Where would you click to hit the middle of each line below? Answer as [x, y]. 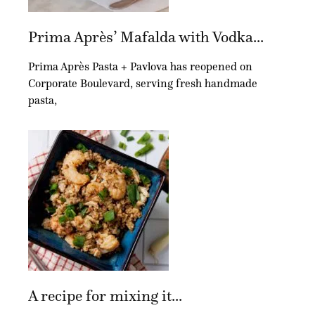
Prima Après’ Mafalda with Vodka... [146, 37]
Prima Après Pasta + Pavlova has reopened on [140, 66]
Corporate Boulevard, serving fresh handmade [143, 83]
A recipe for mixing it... [105, 295]
